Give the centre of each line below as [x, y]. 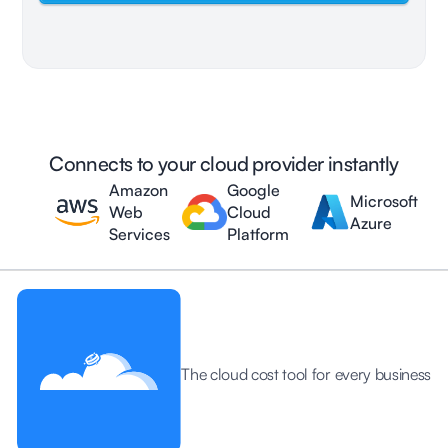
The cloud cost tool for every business [306, 373]
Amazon [139, 189]
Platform [257, 233]
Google [253, 189]
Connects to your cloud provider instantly [224, 163]
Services [140, 233]
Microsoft [384, 200]
